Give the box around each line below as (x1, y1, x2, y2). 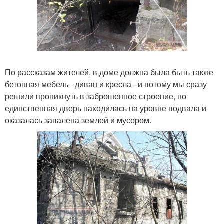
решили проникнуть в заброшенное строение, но (5, 90, 186, 102)
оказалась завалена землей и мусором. (5, 114, 151, 126)
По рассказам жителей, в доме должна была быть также (5, 66, 213, 78)
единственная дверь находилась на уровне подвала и (5, 102, 206, 114)
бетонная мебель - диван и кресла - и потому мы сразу (5, 78, 207, 90)
